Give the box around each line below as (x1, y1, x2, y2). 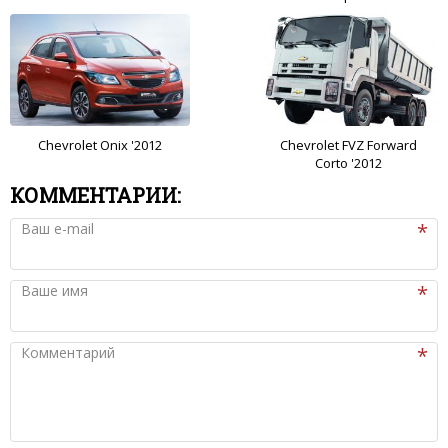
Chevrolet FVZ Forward (279, 136, 417, 155)
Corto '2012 (314, 154, 382, 173)
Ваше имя (21, 281, 88, 301)
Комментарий (21, 343, 115, 363)
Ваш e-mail (21, 219, 94, 239)
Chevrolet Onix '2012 (38, 136, 162, 155)
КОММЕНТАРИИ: (10, 182, 181, 209)
